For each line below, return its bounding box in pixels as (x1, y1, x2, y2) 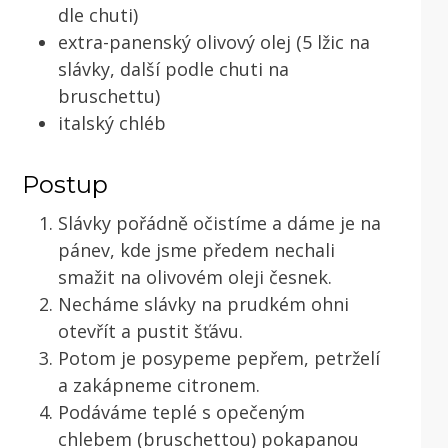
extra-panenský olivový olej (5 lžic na (58, 29, 370, 54)
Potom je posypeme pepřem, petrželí (58, 345, 380, 370)
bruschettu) (58, 83, 160, 108)
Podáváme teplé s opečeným (58, 399, 305, 424)
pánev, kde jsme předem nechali (58, 237, 335, 262)
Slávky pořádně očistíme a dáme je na (58, 210, 381, 235)
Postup (22, 169, 108, 199)
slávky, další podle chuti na (58, 56, 289, 81)
